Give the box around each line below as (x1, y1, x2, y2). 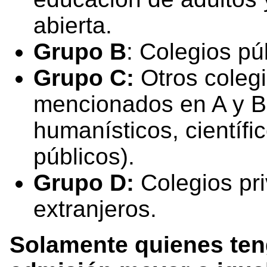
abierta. (33, 13, 112, 39)
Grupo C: (33, 65, 141, 91)
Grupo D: (33, 170, 134, 196)
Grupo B (33, 39, 126, 65)
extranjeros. (33, 196, 157, 222)
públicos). (33, 144, 135, 170)
